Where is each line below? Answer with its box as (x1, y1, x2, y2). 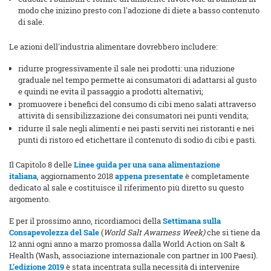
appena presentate (115, 171, 183, 182)
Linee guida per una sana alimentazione (74, 159, 220, 171)
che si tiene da (205, 227, 260, 238)
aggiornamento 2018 (41, 171, 115, 182)
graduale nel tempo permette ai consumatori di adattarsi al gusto (18, 74, 256, 86)
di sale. (18, 16, 44, 28)
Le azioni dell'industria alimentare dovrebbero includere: (9, 41, 218, 53)
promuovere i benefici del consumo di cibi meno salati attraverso (18, 99, 256, 110)
